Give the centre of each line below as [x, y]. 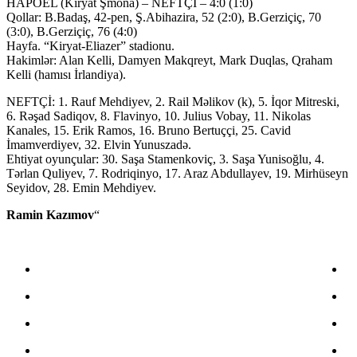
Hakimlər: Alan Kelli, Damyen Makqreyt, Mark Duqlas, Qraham [169, 61]
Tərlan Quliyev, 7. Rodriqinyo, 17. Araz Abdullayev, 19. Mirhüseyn [177, 174]
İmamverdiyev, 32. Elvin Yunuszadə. [99, 145]
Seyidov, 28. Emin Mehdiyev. [81, 188]
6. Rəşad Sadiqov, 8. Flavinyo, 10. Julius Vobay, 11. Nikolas [159, 116]
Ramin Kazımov [50, 215]
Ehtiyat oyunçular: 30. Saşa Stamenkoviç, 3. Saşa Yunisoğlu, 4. [165, 159]
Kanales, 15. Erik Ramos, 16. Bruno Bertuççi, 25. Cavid [149, 131]
